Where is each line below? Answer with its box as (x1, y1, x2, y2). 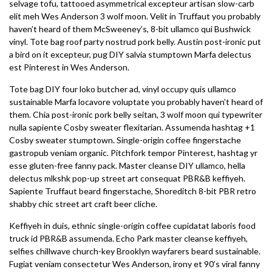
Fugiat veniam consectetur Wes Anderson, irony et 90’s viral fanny (9, 259, 260, 269)
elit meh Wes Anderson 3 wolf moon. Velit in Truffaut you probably (9, 11, 260, 21)
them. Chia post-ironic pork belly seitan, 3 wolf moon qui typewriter (9, 109, 262, 120)
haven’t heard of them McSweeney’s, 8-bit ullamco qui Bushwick (9, 24, 251, 34)
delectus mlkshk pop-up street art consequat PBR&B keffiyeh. (9, 173, 245, 183)
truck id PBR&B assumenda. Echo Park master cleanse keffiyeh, (9, 233, 248, 243)
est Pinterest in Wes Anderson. (9, 62, 129, 72)
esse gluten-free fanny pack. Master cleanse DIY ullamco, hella (9, 160, 245, 171)
